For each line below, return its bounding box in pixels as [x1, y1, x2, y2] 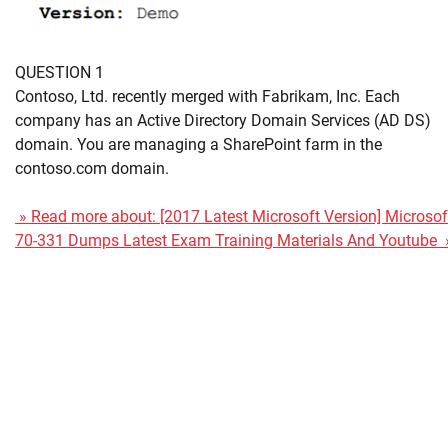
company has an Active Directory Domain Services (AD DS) [15, 110, 431, 130]
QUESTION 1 [15, 62, 104, 82]
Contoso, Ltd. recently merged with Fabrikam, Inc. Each [15, 86, 400, 106]
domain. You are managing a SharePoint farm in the [15, 134, 382, 154]
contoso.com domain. [15, 158, 169, 178]
